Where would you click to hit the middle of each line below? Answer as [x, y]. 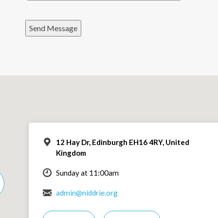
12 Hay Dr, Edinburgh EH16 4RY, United [122, 142]
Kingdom [71, 153]
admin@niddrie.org [87, 192]
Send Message [54, 28]
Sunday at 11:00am [87, 173]
